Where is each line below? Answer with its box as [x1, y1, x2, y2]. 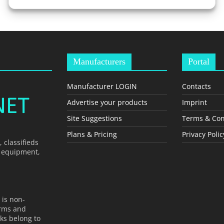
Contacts [181, 81, 211, 91]
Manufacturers [73, 56, 125, 66]
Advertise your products [67, 97, 147, 107]
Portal [187, 56, 209, 66]
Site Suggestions [67, 113, 122, 123]
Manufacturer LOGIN [67, 81, 137, 91]
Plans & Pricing [67, 129, 117, 139]
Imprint [181, 97, 207, 107]
